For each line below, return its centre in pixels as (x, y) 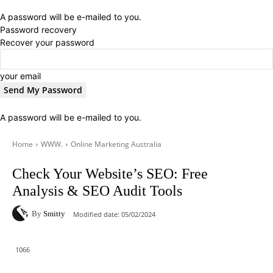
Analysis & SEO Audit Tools (97, 191)
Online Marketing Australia (116, 144)
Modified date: (96, 214)
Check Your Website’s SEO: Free (110, 174)
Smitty (54, 213)
